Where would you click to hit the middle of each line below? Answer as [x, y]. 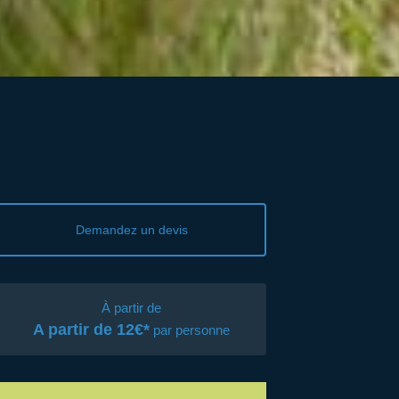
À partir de [132, 307]
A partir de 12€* [92, 329]
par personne [190, 330]
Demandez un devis [131, 229]
